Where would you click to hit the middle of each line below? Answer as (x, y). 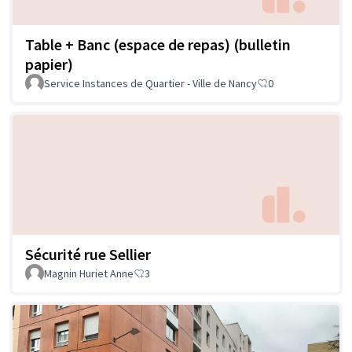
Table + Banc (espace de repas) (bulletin (158, 44)
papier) (49, 64)
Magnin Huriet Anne (89, 274)
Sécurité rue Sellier (88, 255)
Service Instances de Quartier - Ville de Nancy (150, 83)
